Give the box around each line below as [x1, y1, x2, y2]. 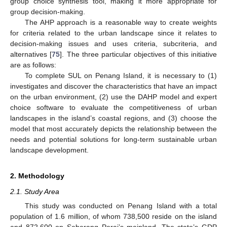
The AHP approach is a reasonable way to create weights [24, 18, 217, 26]
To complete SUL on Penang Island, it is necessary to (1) [24, 71, 217, 80]
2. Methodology [10, 171, 64, 180]
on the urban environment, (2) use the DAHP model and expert [10, 92, 217, 101]
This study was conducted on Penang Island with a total [24, 202, 217, 210]
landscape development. [10, 145, 89, 154]
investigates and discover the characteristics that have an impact [10, 82, 217, 90]
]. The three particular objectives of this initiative [60, 50, 217, 58]
